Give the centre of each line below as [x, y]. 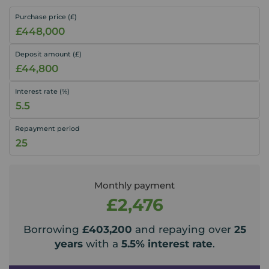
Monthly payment [134, 185]
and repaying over [183, 229]
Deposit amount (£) [48, 54]
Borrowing [53, 229]
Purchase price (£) [46, 17]
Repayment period [47, 128]
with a [102, 243]
